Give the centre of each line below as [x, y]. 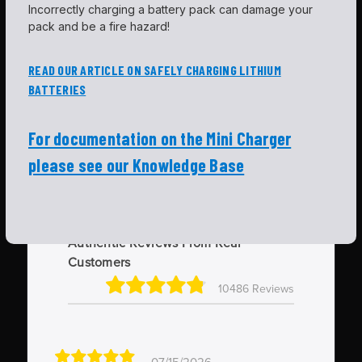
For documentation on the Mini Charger [160, 139]
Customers [99, 263]
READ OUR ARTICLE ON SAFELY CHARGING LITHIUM [155, 70]
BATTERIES [57, 90]
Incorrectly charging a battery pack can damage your [170, 10]
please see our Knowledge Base [137, 165]
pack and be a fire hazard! [99, 27]
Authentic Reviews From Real [154, 244]
